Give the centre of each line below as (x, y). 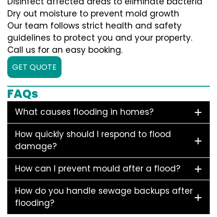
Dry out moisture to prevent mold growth (93, 14)
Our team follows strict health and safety (94, 26)
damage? (36, 147)
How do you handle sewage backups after (104, 191)
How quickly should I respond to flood (93, 134)
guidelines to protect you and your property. (100, 38)
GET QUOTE (34, 67)
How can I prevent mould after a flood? (98, 169)
